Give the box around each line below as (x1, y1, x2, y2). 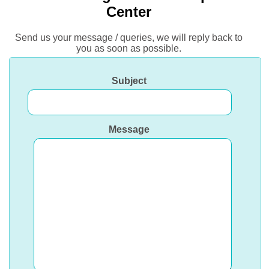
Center (106, 4, 151, 20)
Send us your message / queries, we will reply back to (14, 32, 243, 43)
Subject (112, 76, 147, 86)
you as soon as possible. (76, 43, 181, 53)
